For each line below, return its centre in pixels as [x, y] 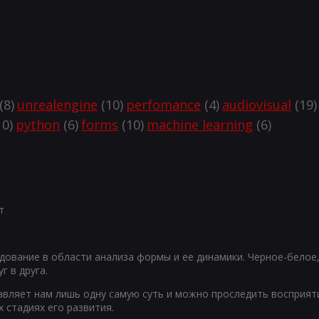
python [38, 125]
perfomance [163, 105]
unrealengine [57, 105]
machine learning [200, 125]
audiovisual [257, 105]
